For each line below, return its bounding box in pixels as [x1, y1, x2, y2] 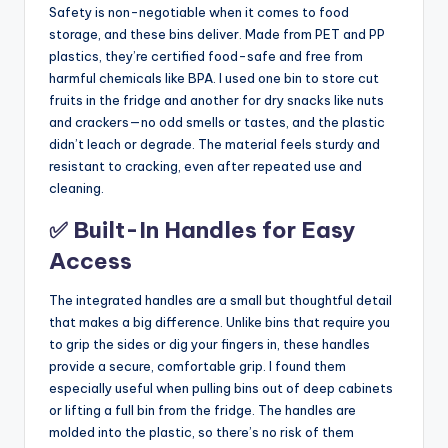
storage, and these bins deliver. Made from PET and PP [49, 25, 385, 42]
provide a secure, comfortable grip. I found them [49, 357, 346, 374]
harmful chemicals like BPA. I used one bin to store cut [49, 69, 379, 86]
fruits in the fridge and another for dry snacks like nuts [49, 91, 384, 108]
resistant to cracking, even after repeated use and [49, 157, 362, 174]
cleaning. [49, 179, 104, 196]
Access [49, 246, 132, 275]
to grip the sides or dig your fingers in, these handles [49, 335, 370, 352]
